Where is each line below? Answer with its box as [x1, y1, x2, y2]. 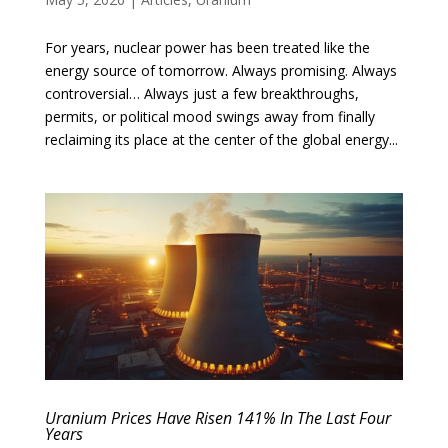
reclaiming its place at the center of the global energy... [44, 129, 398, 149]
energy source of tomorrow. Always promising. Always [44, 60, 397, 80]
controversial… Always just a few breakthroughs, [44, 83, 359, 103]
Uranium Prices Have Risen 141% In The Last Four [44, 406, 391, 429]
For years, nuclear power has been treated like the [44, 37, 370, 57]
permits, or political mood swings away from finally [44, 106, 375, 126]
